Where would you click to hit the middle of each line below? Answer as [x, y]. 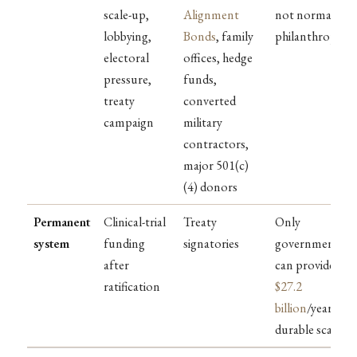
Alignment [211, 14]
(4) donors [210, 186]
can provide [305, 265]
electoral [126, 57]
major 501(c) [216, 165]
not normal [305, 14]
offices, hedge [218, 57]
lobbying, [127, 36]
